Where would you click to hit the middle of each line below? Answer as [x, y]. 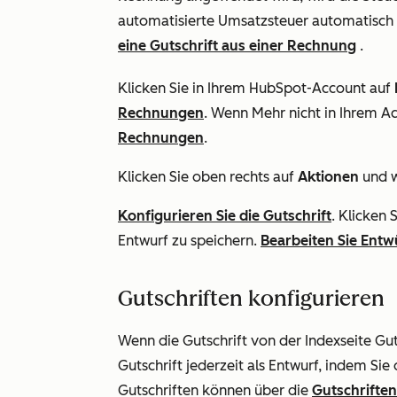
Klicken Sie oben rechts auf [208, 177]
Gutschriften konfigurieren [251, 298]
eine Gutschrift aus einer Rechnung [237, 46]
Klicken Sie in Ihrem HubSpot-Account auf [256, 88]
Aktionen [328, 177]
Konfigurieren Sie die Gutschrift [225, 216]
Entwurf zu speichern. [189, 241]
